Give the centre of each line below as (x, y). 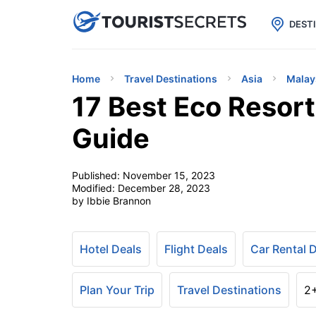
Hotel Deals (111, 249)
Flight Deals (196, 249)
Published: (97, 175)
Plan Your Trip (117, 290)
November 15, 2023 (169, 175)
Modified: (95, 188)
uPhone (168, 21)
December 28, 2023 (164, 188)
